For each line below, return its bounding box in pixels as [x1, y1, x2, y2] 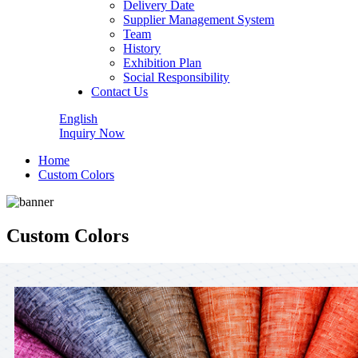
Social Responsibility [123, 70, 230, 84]
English [59, 112, 98, 125]
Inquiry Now [59, 126, 125, 140]
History [123, 42, 161, 55]
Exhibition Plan [123, 56, 202, 70]
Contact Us [91, 85, 149, 98]
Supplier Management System [123, 13, 275, 26]
